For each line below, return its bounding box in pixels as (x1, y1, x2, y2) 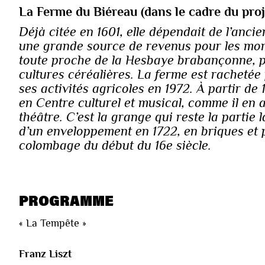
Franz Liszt (19, 247, 75, 260)
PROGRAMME (19, 190, 114, 209)
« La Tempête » (19, 216, 86, 229)
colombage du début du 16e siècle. (19, 138, 211, 153)
